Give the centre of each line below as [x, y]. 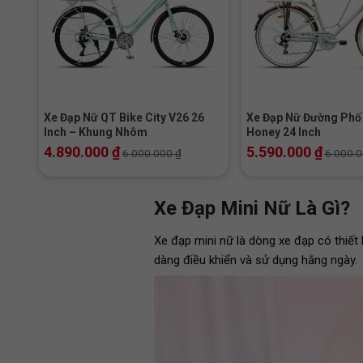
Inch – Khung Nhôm [95, 132]
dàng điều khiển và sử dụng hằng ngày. [257, 260]
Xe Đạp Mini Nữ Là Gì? [252, 208]
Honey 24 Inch [283, 132]
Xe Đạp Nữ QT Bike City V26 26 [124, 118]
